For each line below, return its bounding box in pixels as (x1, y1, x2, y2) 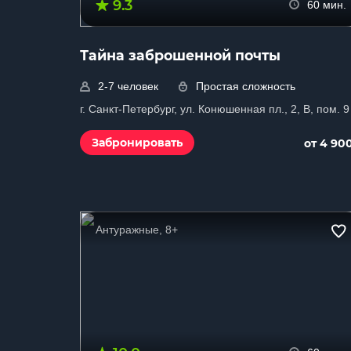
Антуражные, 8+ (96, 223, 178, 236)
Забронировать (92, 136, 183, 150)
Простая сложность (196, 80, 295, 92)
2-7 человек (98, 80, 158, 92)
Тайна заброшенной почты (80, 47, 280, 63)
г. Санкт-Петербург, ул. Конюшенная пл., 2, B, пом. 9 (80, 103, 349, 115)
